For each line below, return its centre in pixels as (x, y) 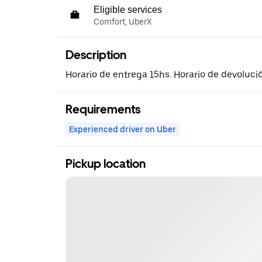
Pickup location (106, 163)
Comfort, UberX (123, 21)
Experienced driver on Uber (123, 129)
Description (96, 55)
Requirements (103, 109)
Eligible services (128, 9)
